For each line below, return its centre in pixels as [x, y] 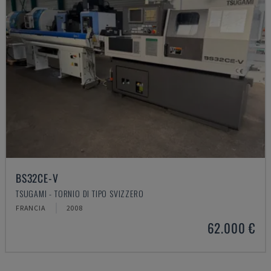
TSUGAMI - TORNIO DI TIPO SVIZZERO [80, 193]
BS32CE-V [37, 178]
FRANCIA [31, 208]
